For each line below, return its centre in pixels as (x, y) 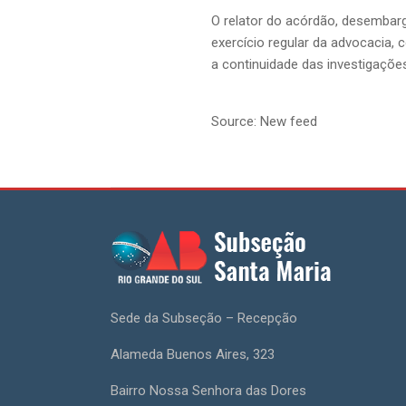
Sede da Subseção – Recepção (204, 318)
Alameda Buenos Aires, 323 (193, 354)
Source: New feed (264, 121)
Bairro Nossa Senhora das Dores (208, 391)
